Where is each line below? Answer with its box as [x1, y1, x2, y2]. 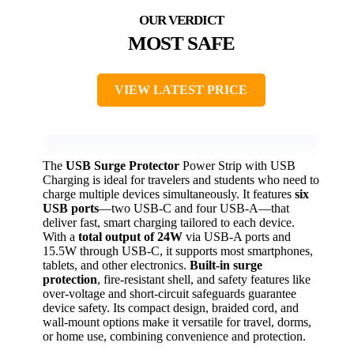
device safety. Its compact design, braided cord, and [43, 301, 299, 315]
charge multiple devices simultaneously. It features [43, 187, 295, 201]
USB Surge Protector [66, 159, 179, 173]
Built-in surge [190, 258, 262, 273]
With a [43, 230, 78, 244]
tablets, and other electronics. [43, 258, 190, 273]
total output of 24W [78, 230, 183, 244]
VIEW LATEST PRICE [115, 83, 247, 97]
